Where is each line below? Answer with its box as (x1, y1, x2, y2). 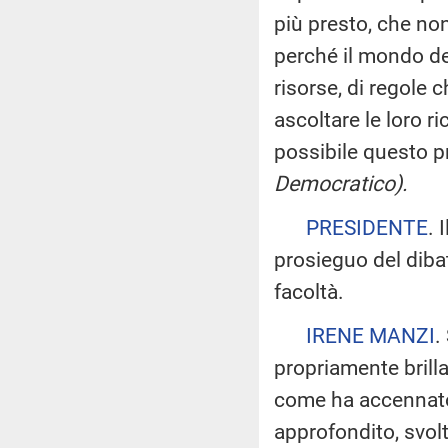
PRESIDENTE (306, 215, 428, 240)
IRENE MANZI (306, 323, 435, 348)
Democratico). (274, 171, 408, 196)
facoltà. (274, 279, 344, 304)
